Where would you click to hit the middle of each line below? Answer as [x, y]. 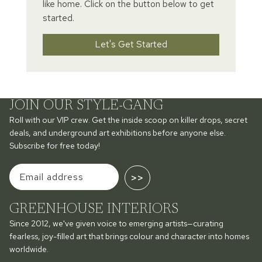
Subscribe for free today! [55, 146]
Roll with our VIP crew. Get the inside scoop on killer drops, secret [128, 120]
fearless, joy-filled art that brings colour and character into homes [129, 237]
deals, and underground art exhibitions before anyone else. [118, 133]
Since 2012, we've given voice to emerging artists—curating [116, 224]
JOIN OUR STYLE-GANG [86, 106]
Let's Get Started [131, 44]
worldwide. [29, 249]
